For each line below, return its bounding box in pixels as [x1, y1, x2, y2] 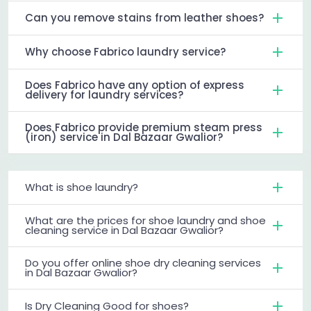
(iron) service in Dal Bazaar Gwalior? [25, 129, 223, 144]
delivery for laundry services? [25, 87, 183, 102]
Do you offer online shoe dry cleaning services [25, 255, 261, 270]
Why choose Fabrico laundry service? [25, 44, 226, 59]
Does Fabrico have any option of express [25, 77, 244, 92]
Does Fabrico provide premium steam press [25, 119, 262, 135]
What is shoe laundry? [25, 179, 138, 194]
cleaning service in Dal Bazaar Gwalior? [25, 222, 224, 237]
